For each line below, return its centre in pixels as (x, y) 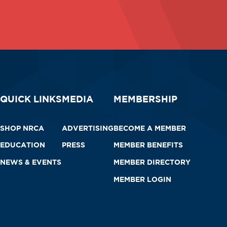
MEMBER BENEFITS (148, 145)
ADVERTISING (88, 128)
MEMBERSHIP (145, 99)
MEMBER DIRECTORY (152, 162)
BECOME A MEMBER (150, 128)
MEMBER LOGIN (142, 179)
